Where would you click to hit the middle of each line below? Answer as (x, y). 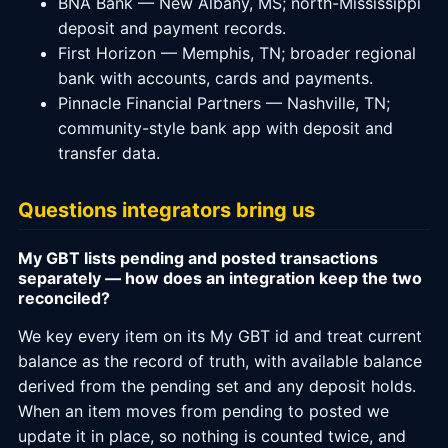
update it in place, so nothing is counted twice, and (212, 436)
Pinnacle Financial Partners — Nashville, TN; (224, 103)
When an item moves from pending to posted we (203, 411)
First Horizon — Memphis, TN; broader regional (237, 53)
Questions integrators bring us (166, 210)
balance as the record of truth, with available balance (220, 361)
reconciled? (64, 298)
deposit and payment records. (172, 28)
